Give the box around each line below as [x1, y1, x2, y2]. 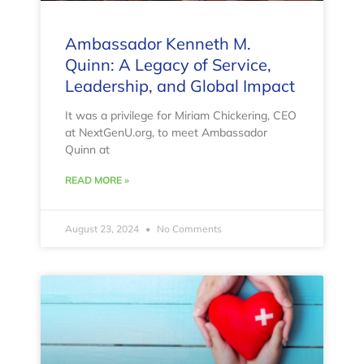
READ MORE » [65, 174, 129, 187]
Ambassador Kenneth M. [65, 33, 251, 54]
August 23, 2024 [65, 223, 141, 236]
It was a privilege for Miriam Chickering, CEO [65, 108, 297, 123]
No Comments [154, 223, 222, 236]
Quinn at [65, 142, 110, 158]
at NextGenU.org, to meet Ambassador [65, 125, 267, 141]
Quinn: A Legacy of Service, [65, 54, 271, 76]
